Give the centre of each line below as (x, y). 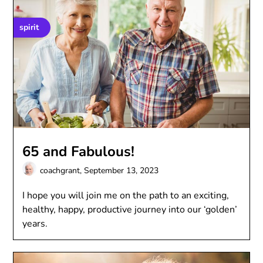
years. (35, 224)
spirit (29, 27)
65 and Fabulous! (79, 151)
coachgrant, (62, 170)
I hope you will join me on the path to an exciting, (126, 195)
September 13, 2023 (122, 170)
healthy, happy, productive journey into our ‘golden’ (130, 210)
